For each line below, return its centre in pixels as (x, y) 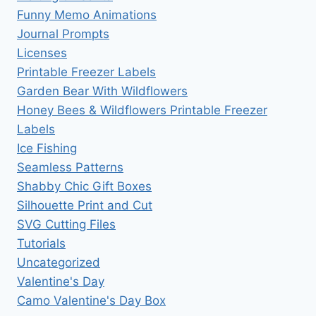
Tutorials (41, 244)
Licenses (42, 53)
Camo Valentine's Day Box (91, 301)
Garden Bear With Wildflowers (102, 91)
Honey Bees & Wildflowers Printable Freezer (142, 110)
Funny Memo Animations (87, 15)
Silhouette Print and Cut (85, 206)
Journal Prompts (63, 34)
